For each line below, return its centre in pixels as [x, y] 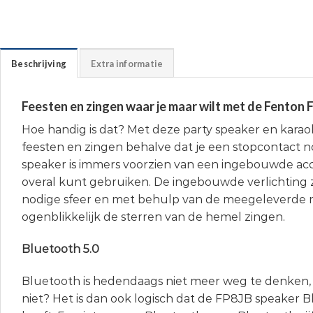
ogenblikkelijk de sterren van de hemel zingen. [153, 217]
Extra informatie [127, 64]
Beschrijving [39, 64]
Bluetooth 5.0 [60, 249]
